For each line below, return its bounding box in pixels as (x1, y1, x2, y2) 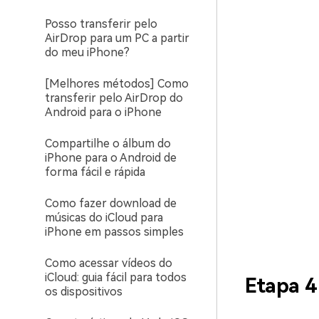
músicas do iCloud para (45, 211, 163, 224)
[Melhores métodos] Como (45, 77, 189, 90)
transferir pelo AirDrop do (45, 91, 183, 105)
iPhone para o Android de (45, 151, 177, 164)
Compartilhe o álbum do (45, 137, 171, 150)
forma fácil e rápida (45, 165, 145, 179)
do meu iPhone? (45, 46, 130, 59)
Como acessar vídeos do (45, 256, 172, 270)
